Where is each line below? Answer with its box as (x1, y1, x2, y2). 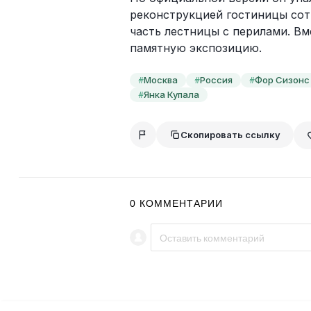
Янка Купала (143, 88, 199, 100)
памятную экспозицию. (129, 40, 262, 55)
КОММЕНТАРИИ (139, 197, 223, 209)
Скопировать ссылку (180, 128, 280, 140)
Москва (143, 74, 178, 85)
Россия (199, 74, 233, 85)
